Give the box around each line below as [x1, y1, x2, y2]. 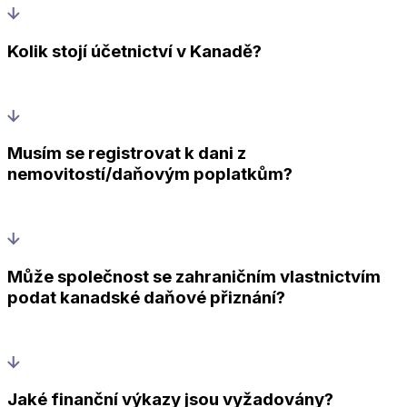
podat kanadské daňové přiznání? [7, 286, 285, 308]
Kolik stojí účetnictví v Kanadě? [7, 41, 262, 63]
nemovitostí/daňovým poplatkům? [7, 164, 293, 185]
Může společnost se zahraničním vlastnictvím [7, 265, 381, 287]
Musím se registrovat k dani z [7, 143, 246, 164]
